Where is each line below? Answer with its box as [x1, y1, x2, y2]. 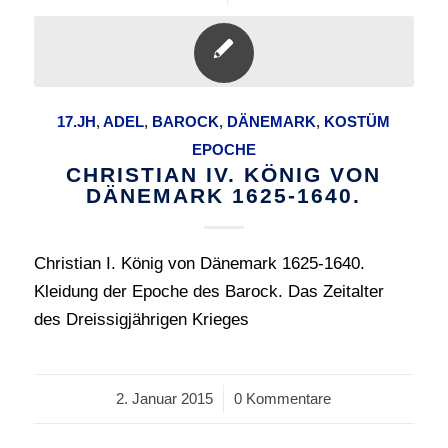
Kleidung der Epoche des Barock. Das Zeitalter [33, 282, 384, 301]
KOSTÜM [324, 113, 391, 130]
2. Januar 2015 [116, 390, 214, 407]
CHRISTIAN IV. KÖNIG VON [66, 163, 382, 186]
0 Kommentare [234, 390, 332, 407]
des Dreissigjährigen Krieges [33, 310, 249, 329]
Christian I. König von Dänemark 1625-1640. [33, 254, 365, 273]
